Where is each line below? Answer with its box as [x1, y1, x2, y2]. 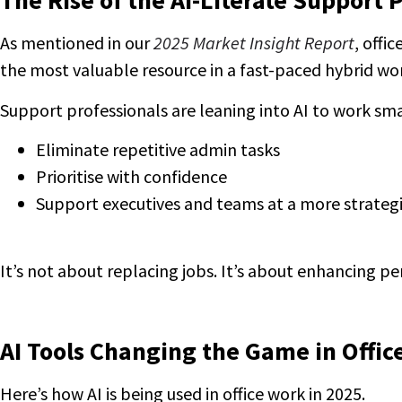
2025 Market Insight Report [153, 31, 354, 55]
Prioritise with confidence [36, 165, 227, 188]
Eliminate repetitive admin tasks [36, 138, 280, 162]
